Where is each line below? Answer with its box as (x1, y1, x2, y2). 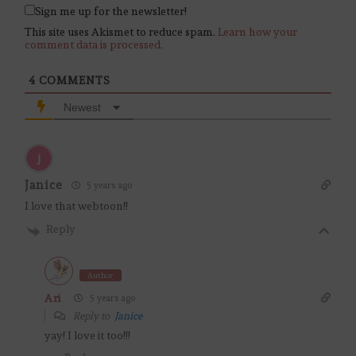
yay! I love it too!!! (44, 329, 130, 342)
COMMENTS (36, 74, 110, 87)
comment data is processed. (25, 38, 163, 52)
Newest (64, 101, 102, 114)
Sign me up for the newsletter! (35, 5, 187, 18)
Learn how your (218, 25, 297, 39)
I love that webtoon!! (25, 199, 128, 213)
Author (87, 271, 114, 281)
